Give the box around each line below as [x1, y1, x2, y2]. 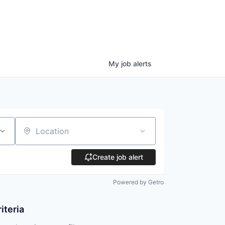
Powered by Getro [113, 178, 164, 186]
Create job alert [92, 153, 143, 162]
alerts [133, 59, 152, 68]
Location [14, 130, 48, 141]
